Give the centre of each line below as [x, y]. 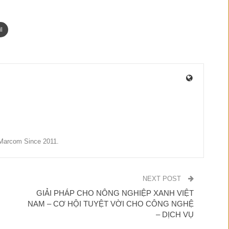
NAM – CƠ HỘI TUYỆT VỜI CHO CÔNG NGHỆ [110, 203]
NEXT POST [163, 178]
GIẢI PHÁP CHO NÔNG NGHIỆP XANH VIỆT [115, 193]
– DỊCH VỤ [175, 214]
